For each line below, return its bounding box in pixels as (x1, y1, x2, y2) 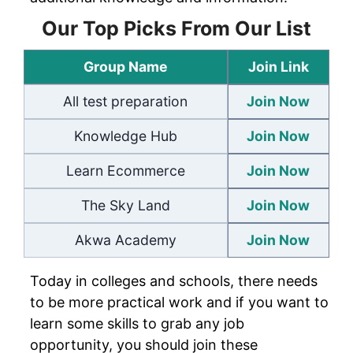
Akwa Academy (74, 231, 176, 248)
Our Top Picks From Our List (42, 16, 311, 40)
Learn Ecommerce (65, 162, 185, 179)
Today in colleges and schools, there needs (30, 272, 318, 289)
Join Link (247, 58, 309, 75)
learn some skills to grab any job (30, 314, 244, 332)
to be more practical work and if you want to (30, 293, 329, 310)
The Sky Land (80, 196, 170, 214)
